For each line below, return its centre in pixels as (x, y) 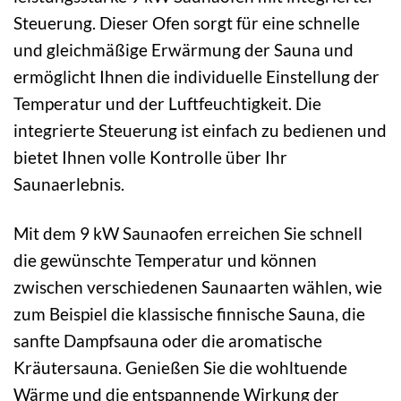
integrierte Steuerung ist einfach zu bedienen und (200, 131)
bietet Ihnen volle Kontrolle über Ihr (150, 158)
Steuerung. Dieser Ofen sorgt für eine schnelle (187, 23)
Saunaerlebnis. (69, 184)
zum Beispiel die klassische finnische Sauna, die (189, 313)
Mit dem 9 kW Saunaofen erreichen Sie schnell (188, 233)
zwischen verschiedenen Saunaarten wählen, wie (198, 286)
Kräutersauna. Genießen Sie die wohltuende (180, 367)
